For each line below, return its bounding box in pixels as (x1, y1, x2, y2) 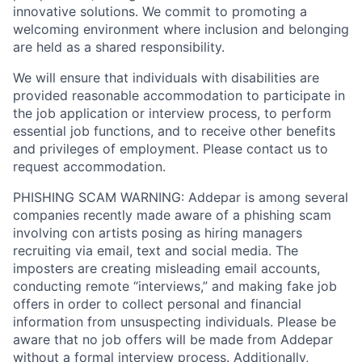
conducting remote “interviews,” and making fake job (13, 278, 337, 294)
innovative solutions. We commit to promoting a (13, 3, 307, 19)
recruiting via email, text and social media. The (13, 242, 298, 259)
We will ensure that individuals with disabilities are (13, 69, 319, 86)
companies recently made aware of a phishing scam (13, 207, 331, 223)
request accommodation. (13, 158, 166, 175)
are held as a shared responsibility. (13, 39, 225, 55)
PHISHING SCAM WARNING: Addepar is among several (13, 189, 348, 205)
